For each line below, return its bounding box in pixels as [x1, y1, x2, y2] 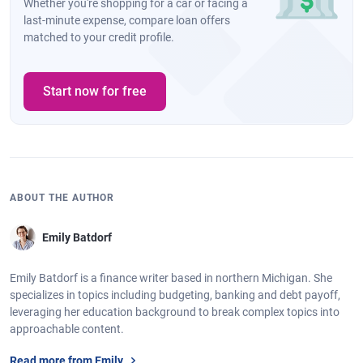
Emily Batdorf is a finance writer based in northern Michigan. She [10, 271, 332, 285]
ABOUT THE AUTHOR [10, 192, 115, 204]
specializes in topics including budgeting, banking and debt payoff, [10, 288, 340, 302]
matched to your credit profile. [23, 31, 174, 45]
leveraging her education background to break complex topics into [10, 305, 340, 319]
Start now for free [43, 83, 147, 100]
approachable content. [10, 322, 124, 336]
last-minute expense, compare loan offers [23, 14, 230, 28]
